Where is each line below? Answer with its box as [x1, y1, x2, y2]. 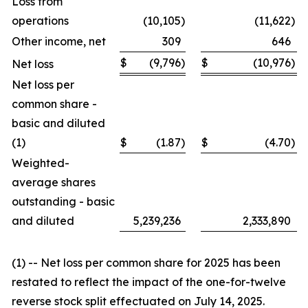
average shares [12, 175, 96, 189]
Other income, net [12, 34, 106, 48]
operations [12, 13, 69, 27]
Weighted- [12, 155, 69, 170]
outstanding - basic [12, 194, 115, 208]
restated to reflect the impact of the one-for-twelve [12, 274, 286, 289]
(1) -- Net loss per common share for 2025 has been [12, 255, 280, 269]
